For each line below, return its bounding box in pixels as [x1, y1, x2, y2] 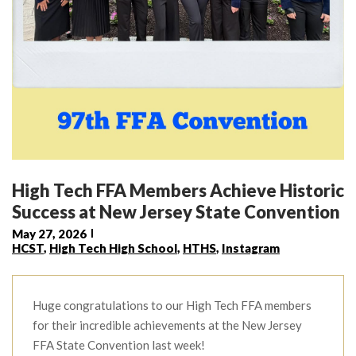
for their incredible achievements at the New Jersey [33, 317, 302, 332]
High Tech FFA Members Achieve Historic [12, 179, 344, 201]
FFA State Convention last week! [33, 337, 205, 352]
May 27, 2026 [12, 226, 87, 241]
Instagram [222, 240, 280, 255]
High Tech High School [49, 240, 177, 255]
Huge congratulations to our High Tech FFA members [33, 297, 311, 312]
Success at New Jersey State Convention [12, 200, 340, 222]
